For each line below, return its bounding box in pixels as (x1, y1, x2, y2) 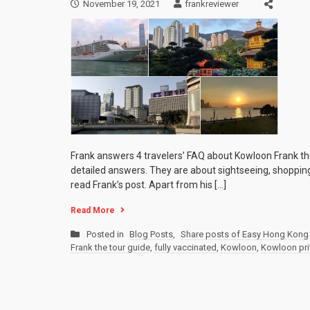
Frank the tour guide (71, 242, 150, 253)
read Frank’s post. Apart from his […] (71, 179, 226, 191)
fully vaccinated (154, 242, 217, 253)
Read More (71, 206, 115, 216)
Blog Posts (129, 229, 173, 240)
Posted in (86, 229, 126, 240)
